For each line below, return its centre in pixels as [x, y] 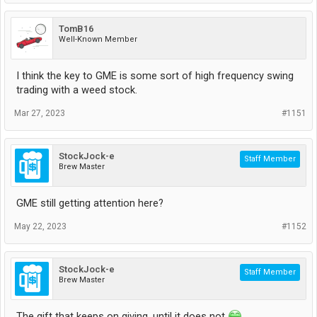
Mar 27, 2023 [40, 113]
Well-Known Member [98, 39]
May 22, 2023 [40, 226]
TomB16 [76, 28]
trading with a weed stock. [77, 90]
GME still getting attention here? [90, 203]
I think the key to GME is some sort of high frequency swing [155, 75]
